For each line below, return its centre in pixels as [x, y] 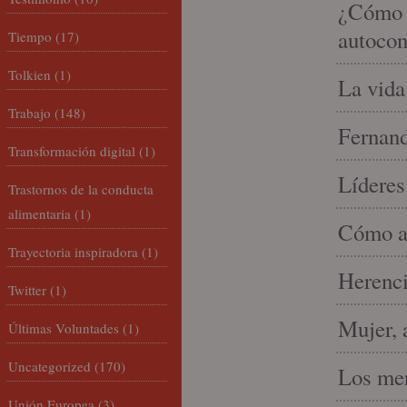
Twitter [27, 290]
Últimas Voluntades [64, 328]
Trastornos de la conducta [81, 189]
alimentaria [40, 213]
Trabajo [30, 113]
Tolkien [30, 74]
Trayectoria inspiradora [73, 252]
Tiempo [30, 36]
